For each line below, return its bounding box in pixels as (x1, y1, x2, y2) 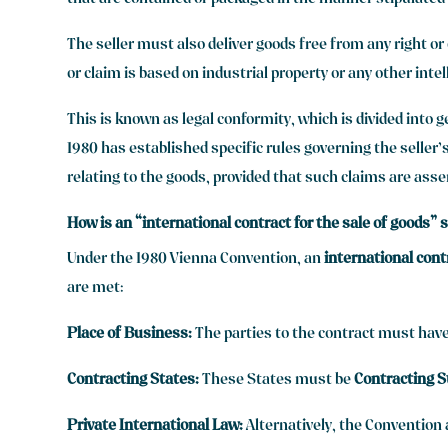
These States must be (199, 368, 355, 393)
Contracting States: (67, 368, 200, 393)
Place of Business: (67, 322, 193, 347)
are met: (67, 276, 125, 301)
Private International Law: (67, 414, 244, 439)
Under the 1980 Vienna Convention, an (67, 247, 325, 272)
